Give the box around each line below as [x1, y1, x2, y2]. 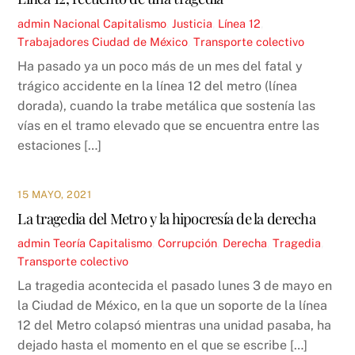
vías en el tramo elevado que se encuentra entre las [17, 117, 320, 133]
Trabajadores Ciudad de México [17, 34, 189, 48]
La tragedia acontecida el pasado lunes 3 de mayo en [17, 278, 333, 294]
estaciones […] [17, 137, 102, 153]
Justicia [172, 16, 213, 30]
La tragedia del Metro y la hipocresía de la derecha [17, 208, 315, 228]
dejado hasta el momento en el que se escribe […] [17, 338, 308, 353]
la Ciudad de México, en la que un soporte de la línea [17, 298, 328, 314]
